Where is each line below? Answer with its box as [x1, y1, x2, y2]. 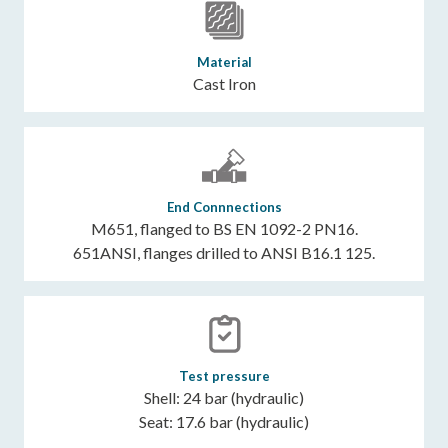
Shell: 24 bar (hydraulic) [144, 388, 304, 408]
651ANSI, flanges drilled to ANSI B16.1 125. [73, 243, 375, 263]
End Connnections [166, 199, 282, 216]
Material [196, 54, 252, 71]
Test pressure [178, 368, 270, 385]
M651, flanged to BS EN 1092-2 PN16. [90, 219, 358, 239]
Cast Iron [192, 74, 256, 94]
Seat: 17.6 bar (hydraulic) [139, 412, 309, 432]
